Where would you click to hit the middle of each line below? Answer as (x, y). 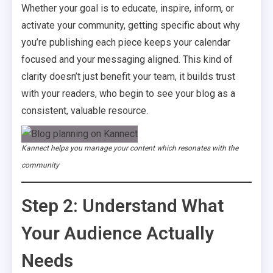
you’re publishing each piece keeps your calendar (126, 42)
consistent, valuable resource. (85, 111)
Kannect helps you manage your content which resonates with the (130, 148)
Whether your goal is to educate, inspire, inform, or (128, 8)
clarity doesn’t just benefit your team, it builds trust (128, 76)
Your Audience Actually (118, 233)
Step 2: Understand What (122, 206)
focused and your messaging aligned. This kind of (127, 59)
